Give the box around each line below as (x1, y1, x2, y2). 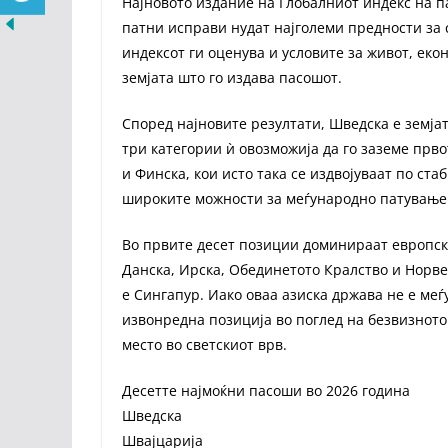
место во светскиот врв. (122, 335, 287, 354)
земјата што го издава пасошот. (122, 68, 342, 87)
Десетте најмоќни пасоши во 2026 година (122, 381, 410, 400)
